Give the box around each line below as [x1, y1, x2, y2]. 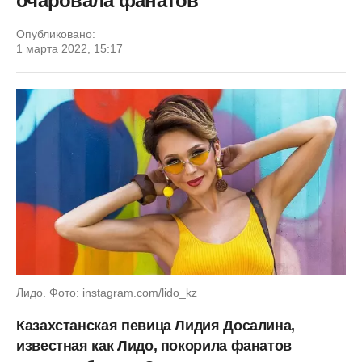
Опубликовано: [16, 27, 95, 40]
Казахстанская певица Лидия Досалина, [16, 317, 296, 334]
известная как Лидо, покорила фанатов [16, 337, 293, 354]
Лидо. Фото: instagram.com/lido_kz [16, 285, 197, 299]
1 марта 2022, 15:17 [16, 42, 123, 55]
